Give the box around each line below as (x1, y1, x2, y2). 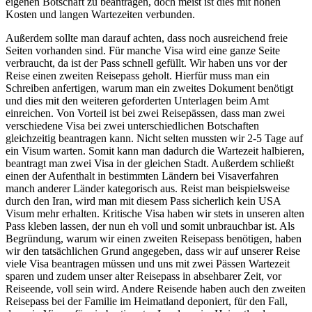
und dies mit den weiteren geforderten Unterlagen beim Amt (6, 95, 269, 107)
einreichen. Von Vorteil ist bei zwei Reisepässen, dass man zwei (6, 107, 285, 120)
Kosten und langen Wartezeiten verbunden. (6, 8, 195, 21)
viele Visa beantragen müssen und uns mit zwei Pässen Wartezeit (6, 258, 290, 270)
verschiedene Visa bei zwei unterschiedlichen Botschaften (6, 120, 259, 132)
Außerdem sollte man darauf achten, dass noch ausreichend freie (6, 32, 288, 45)
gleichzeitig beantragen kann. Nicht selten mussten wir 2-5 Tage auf (6, 132, 303, 145)
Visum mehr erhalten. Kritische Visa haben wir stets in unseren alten (6, 208, 304, 220)
